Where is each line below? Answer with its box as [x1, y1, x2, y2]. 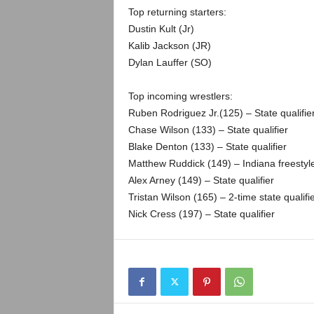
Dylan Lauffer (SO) [128, 57, 212, 68]
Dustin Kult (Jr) [128, 23, 194, 34]
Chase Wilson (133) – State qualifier [128, 124, 288, 135]
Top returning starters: [128, 6, 226, 18]
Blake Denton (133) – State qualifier [128, 141, 287, 152]
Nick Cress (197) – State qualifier [128, 208, 275, 219]
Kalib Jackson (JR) [128, 40, 211, 51]
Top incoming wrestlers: [128, 90, 233, 102]
